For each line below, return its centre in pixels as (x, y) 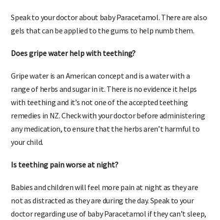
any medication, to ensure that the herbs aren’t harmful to (105, 136)
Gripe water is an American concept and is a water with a (100, 83)
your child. (27, 149)
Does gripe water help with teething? (73, 60)
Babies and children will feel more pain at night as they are (105, 194)
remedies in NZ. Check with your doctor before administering (108, 123)
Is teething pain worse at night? (65, 172)
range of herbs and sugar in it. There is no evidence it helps (104, 96)
